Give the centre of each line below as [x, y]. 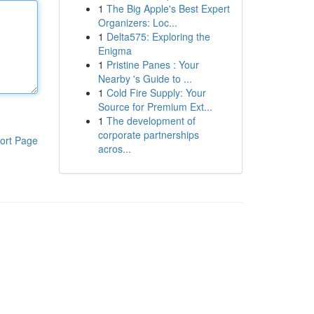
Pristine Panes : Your [152, 64]
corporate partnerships [148, 135]
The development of [151, 121]
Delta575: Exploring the [158, 36]
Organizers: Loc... [137, 22]
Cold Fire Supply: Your [156, 93]
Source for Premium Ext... [155, 107]
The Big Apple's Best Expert [168, 8]
